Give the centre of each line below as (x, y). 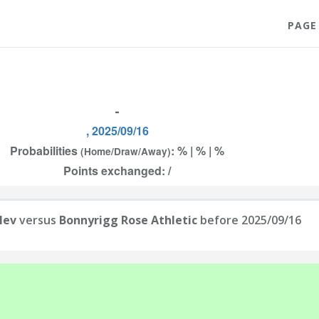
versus (38, 220)
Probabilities (45, 151)
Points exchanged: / (117, 171)
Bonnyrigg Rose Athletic (128, 220)
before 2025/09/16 (249, 220)
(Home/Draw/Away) (126, 151)
